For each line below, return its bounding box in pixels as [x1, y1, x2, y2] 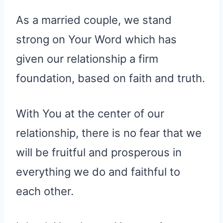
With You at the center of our [16, 107, 164, 120]
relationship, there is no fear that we [16, 126, 202, 140]
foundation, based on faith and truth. [16, 72, 205, 85]
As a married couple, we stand [16, 13, 172, 27]
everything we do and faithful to [16, 165, 180, 179]
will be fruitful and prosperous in [16, 146, 182, 159]
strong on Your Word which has [16, 33, 177, 46]
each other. [16, 185, 74, 198]
